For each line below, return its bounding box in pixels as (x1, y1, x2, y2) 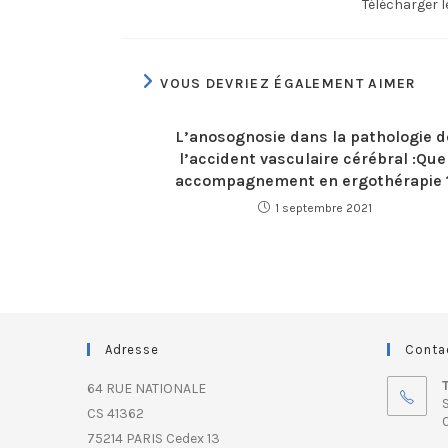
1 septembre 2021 (274, 201, 372, 215)
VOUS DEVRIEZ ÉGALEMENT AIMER (160, 75, 417, 92)
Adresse (105, 342, 159, 357)
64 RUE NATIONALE (87, 380, 206, 397)
